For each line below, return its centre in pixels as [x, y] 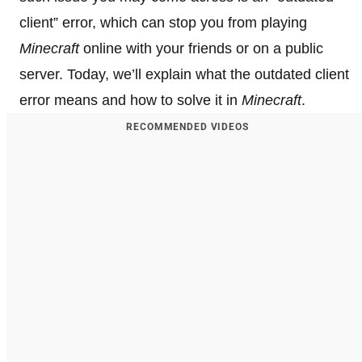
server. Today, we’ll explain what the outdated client [184, 74]
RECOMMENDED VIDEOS [187, 127]
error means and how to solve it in [130, 100]
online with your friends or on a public [201, 48]
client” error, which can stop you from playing [163, 23]
